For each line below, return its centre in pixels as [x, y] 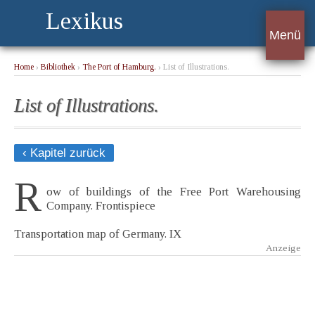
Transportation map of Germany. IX [98, 234]
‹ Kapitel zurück [64, 153]
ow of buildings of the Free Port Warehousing [174, 192]
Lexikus [84, 21]
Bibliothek [58, 67]
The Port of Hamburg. [119, 67]
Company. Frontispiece [101, 206]
